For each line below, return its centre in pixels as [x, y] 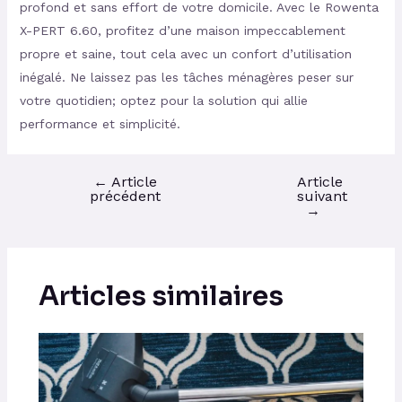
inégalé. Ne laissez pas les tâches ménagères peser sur [186, 78]
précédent [125, 197]
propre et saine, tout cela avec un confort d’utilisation [185, 54]
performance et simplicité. [100, 124]
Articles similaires [161, 297]
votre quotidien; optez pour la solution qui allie [163, 101]
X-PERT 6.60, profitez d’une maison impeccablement [182, 31]
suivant [322, 197]
